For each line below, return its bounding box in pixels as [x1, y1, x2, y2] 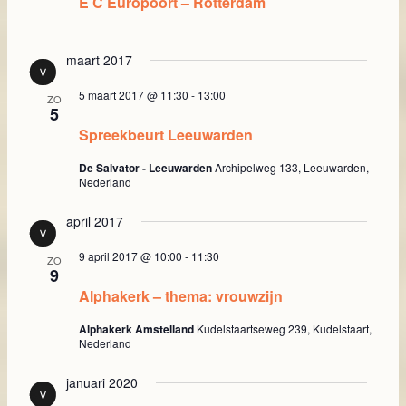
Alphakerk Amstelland [79, 321, 197, 338]
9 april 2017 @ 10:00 [79, 248, 182, 265]
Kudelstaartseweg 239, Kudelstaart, [197, 321, 372, 337]
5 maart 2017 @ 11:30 [79, 87, 188, 103]
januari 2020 [66, 373, 138, 392]
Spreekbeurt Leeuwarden [79, 124, 253, 146]
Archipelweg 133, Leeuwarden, [215, 159, 369, 176]
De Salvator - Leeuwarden [79, 159, 215, 177]
